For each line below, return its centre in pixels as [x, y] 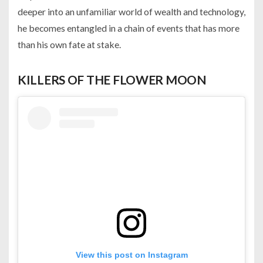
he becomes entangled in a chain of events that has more [129, 28]
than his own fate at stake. [69, 44]
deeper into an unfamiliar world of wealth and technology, [131, 11]
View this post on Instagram [131, 255]
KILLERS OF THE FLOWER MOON [112, 79]
